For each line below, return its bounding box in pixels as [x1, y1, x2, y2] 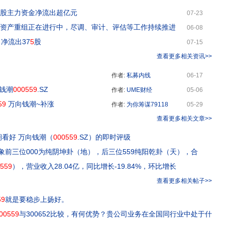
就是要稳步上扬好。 [5, 195, 68, 203]
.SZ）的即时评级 [77, 133, 131, 141]
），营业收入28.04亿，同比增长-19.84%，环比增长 [12, 162, 176, 170]
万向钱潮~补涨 [6, 100, 54, 108]
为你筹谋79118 [127, 100, 168, 108]
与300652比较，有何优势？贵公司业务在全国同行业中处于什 [19, 210, 212, 218]
